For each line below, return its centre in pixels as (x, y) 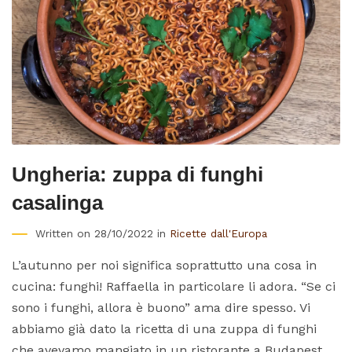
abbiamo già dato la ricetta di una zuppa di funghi (164, 328)
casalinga (57, 202)
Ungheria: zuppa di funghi (137, 174)
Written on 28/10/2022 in (103, 233)
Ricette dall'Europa (218, 233)
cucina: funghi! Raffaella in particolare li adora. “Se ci (174, 286)
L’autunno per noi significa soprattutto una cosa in (164, 265)
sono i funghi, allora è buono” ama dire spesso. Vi (161, 307)
